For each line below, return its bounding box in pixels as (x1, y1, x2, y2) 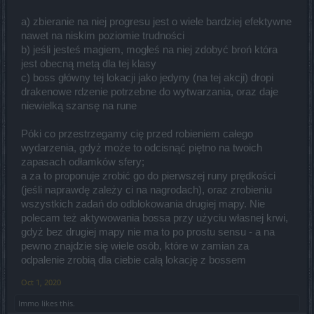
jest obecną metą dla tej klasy (21, 57, 156, 69)
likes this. (39, 297, 75, 308)
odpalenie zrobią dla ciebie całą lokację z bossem (21, 254, 246, 266)
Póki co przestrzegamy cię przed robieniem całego (21, 128, 253, 139)
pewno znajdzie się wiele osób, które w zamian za (21, 240, 249, 252)
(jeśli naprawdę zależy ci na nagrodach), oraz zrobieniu (21, 184, 272, 196)
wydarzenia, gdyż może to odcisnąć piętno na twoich (21, 142, 262, 153)
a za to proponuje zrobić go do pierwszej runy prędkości (21, 170, 275, 182)
